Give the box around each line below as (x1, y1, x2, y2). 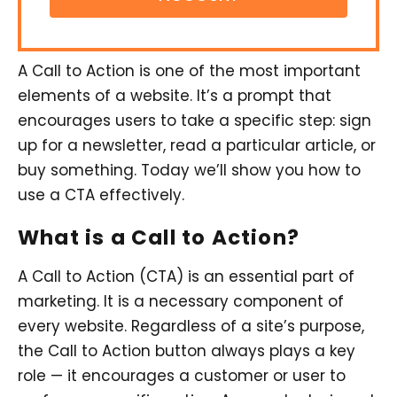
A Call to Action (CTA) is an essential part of (18, 266, 354, 287)
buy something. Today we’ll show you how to (18, 160, 361, 181)
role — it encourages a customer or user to (18, 365, 346, 386)
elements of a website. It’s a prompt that (18, 85, 331, 106)
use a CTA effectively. (18, 184, 184, 206)
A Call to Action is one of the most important (18, 60, 361, 82)
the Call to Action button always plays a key (18, 340, 355, 362)
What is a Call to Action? (18, 223, 300, 252)
